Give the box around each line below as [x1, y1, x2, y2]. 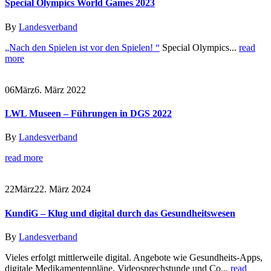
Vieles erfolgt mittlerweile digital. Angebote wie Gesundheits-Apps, [5, 252, 263, 263]
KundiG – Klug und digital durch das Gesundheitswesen [5, 207, 235, 218]
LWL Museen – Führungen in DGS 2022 [5, 108, 172, 119]
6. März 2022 [34, 84, 86, 95]
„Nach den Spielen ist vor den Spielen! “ [5, 42, 160, 53]
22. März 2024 [34, 184, 91, 195]
